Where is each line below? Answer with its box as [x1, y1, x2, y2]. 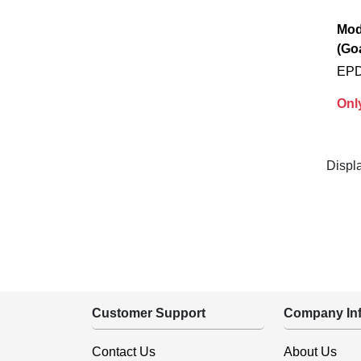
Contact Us [92, 344, 156, 359]
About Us [283, 344, 337, 359]
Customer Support [92, 306, 205, 321]
